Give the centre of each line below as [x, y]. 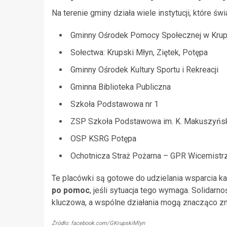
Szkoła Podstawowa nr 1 [115, 104]
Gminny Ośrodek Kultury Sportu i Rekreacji [144, 69]
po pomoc [71, 190]
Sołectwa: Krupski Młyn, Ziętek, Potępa [139, 52]
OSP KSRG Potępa [103, 138]
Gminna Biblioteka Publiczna [121, 87]
